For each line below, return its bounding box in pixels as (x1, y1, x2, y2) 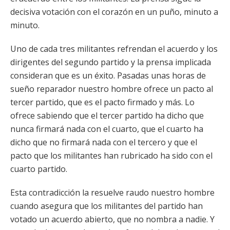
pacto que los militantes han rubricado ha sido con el (10, 150, 213, 161)
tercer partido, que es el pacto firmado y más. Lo (10, 97, 195, 108)
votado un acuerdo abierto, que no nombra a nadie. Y (10, 214, 215, 225)
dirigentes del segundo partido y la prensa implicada (10, 56, 211, 68)
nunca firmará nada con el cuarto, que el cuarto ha (10, 123, 203, 135)
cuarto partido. (10, 163, 67, 175)
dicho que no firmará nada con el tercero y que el (10, 137, 197, 148)
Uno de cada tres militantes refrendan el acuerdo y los (10, 43, 218, 54)
